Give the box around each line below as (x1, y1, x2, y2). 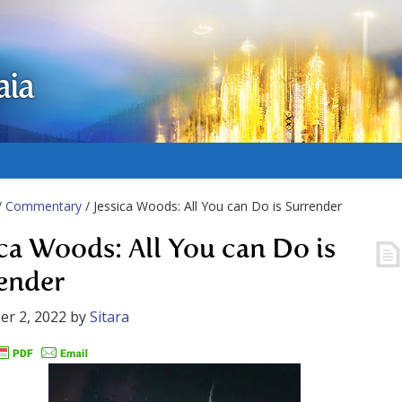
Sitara (90, 307, 129, 327)
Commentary (5, 197, 82, 214)
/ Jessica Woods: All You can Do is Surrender (82, 197, 342, 214)
